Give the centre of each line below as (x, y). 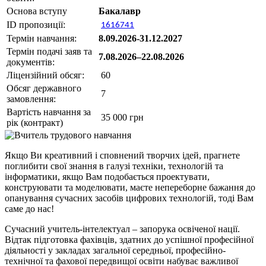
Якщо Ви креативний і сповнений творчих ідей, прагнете (122, 156)
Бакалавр (120, 11)
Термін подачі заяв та (49, 52)
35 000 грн (121, 118)
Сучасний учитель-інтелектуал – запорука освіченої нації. (122, 229)
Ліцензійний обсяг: (45, 75)
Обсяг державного (44, 88)
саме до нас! (31, 209)
